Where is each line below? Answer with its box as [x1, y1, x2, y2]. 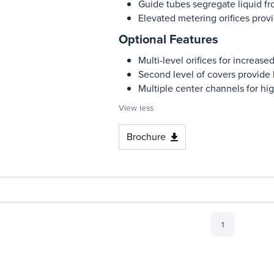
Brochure [126, 130, 166, 144]
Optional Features [118, 30, 218, 48]
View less [118, 102, 154, 114]
